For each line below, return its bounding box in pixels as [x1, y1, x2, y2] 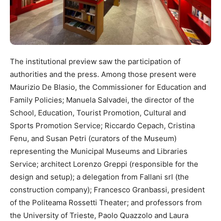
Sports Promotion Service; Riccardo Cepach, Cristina [10, 121, 195, 130]
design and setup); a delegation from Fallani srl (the [10, 172, 189, 182]
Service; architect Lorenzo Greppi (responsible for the [10, 159, 198, 169]
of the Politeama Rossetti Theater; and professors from [10, 198, 202, 207]
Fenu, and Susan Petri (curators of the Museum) [10, 134, 177, 143]
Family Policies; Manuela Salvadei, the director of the [10, 95, 194, 105]
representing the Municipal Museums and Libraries [10, 147, 187, 156]
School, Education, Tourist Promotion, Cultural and [10, 108, 186, 117]
